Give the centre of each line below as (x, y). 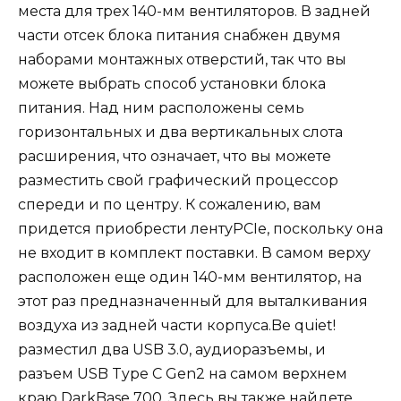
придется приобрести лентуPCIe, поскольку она (200, 229)
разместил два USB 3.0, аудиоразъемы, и (172, 350)
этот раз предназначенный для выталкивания (193, 302)
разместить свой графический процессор (178, 181)
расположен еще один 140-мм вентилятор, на (190, 277)
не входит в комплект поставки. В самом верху (194, 253)
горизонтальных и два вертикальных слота (180, 132)
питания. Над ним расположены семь (161, 108)
